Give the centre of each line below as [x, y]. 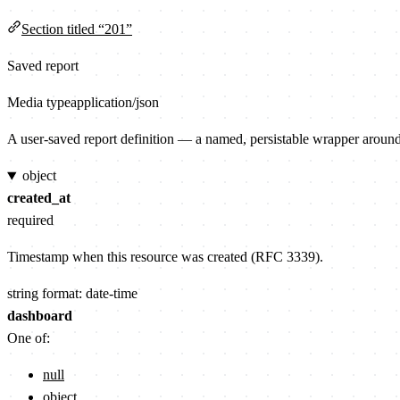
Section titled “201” [77, 29]
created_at [39, 198]
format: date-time [90, 294]
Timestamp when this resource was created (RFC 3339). [165, 257]
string [23, 294]
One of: [29, 338]
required [30, 221]
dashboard [40, 316]
